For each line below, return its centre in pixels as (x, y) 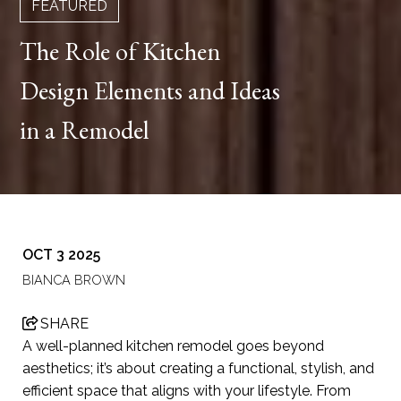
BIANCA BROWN (74, 279)
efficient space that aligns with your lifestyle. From (187, 390)
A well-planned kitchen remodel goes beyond (173, 346)
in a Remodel (85, 129)
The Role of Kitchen (120, 51)
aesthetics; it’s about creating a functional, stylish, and (198, 368)
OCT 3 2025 (61, 254)
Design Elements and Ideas (150, 90)
